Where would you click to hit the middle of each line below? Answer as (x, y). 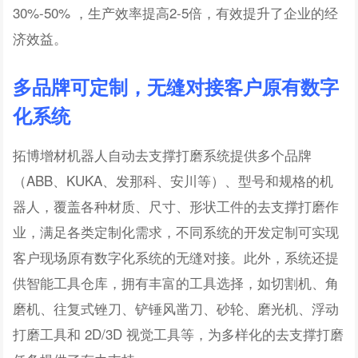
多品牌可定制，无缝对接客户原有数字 (176, 87)
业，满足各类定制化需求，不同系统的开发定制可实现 (176, 232)
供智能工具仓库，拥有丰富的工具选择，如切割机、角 (176, 283)
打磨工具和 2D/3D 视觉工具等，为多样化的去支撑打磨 (179, 334)
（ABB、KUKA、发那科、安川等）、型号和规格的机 (173, 181)
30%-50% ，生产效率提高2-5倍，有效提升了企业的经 (176, 13)
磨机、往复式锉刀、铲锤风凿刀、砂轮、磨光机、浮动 (176, 308)
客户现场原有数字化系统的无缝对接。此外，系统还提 (176, 257)
